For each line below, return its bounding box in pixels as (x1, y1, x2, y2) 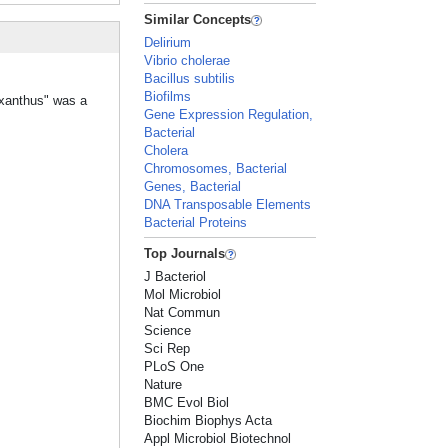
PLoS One (144, 359, 205, 374)
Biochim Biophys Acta (144, 413, 273, 428)
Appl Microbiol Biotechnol (144, 431, 292, 446)
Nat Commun (144, 305, 221, 320)
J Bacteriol (144, 269, 207, 284)
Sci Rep (144, 341, 191, 356)
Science (144, 323, 192, 338)
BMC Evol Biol (144, 395, 230, 410)
